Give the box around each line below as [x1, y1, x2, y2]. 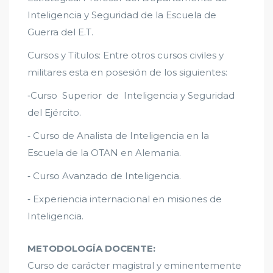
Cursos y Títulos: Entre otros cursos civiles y [27, 49, 224, 62]
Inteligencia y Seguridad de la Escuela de [27, 9, 216, 21]
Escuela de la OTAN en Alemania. [27, 147, 181, 159]
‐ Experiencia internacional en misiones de [27, 193, 222, 205]
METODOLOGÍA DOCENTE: [27, 243, 155, 255]
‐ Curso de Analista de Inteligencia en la [27, 130, 209, 142]
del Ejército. [27, 107, 81, 119]
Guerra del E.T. [27, 26, 93, 38]
